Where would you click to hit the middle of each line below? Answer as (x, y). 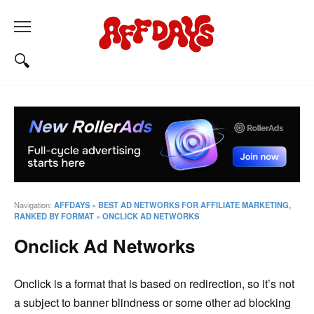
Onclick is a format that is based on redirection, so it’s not (154, 284)
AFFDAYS (72, 205)
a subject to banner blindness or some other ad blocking (152, 303)
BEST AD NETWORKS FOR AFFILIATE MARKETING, (194, 205)
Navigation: (34, 205)
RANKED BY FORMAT (54, 216)
